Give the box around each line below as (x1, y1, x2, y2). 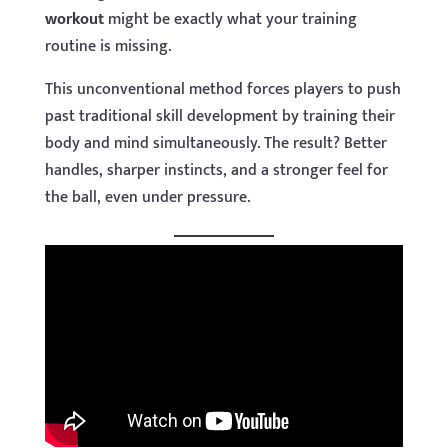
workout (44, 6, 104, 33)
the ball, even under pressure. (44, 184, 250, 211)
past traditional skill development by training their (44, 103, 395, 130)
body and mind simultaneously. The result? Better (44, 130, 387, 157)
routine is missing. (44, 33, 171, 60)
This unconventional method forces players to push (44, 76, 401, 103)
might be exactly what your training (103, 6, 357, 33)
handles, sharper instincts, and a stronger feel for (44, 157, 388, 184)
